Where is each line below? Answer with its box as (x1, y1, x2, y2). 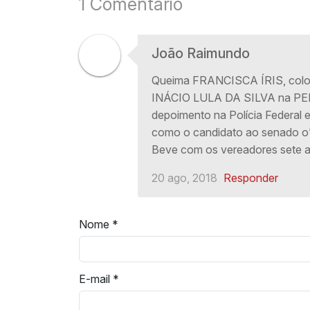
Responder (224, 171, 278, 185)
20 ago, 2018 (152, 171, 217, 185)
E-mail (79, 272, 110, 286)
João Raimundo (152, 45, 250, 62)
